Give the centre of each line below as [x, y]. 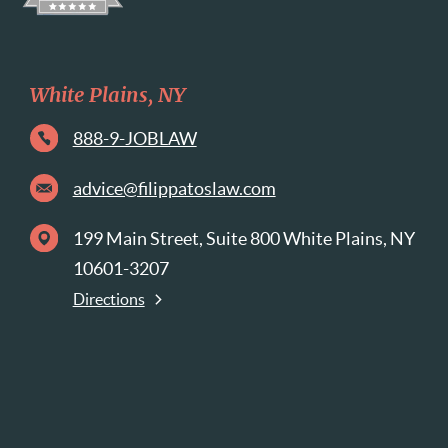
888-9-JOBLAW [134, 139]
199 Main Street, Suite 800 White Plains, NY [243, 239]
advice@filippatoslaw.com [174, 189]
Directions [108, 299]
